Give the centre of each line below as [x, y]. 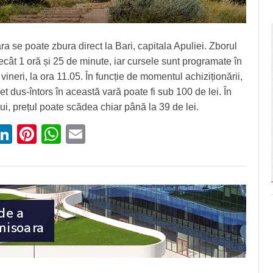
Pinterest [75, 134]
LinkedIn [49, 134]
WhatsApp [106, 134]
